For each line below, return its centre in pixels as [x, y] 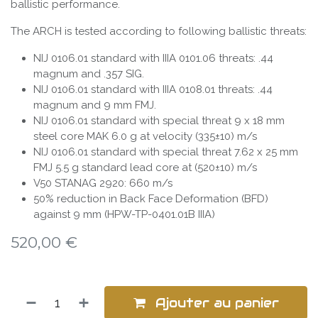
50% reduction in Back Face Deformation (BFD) [151, 199]
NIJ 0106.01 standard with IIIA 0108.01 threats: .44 [153, 90]
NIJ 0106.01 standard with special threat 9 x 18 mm [159, 121]
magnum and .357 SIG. [89, 74]
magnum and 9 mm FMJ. [95, 105]
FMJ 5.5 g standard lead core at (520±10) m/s [145, 168]
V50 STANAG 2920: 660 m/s [103, 183]
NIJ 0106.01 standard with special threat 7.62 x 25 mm [166, 152]
